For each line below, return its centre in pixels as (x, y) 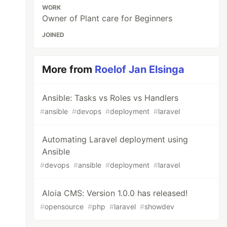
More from (69, 69)
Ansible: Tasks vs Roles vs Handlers (110, 98)
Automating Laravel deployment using (115, 139)
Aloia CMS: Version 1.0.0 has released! (115, 193)
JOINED (53, 35)
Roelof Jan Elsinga (140, 69)
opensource (64, 206)
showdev (160, 206)
